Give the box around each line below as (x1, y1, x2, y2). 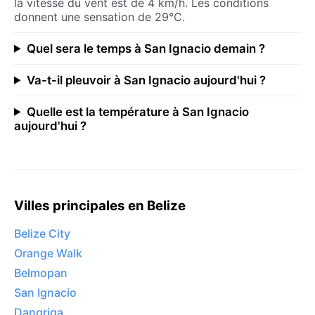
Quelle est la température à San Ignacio (26, 104, 249, 119)
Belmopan (14, 266, 67, 281)
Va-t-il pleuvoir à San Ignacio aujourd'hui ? (26, 72, 266, 87)
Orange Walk (14, 246, 82, 261)
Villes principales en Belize (14, 197, 186, 214)
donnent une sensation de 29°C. (14, 9, 185, 24)
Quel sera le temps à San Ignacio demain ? (26, 41, 265, 56)
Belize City (14, 226, 70, 241)
